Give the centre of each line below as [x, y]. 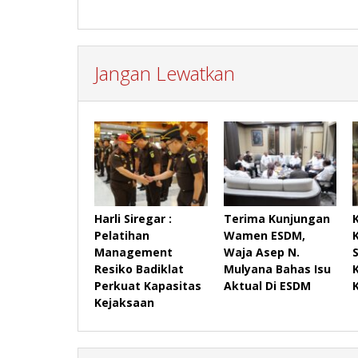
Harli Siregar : [133, 218]
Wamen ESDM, [264, 235]
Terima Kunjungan [276, 218]
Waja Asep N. [261, 252]
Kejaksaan [124, 302]
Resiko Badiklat [139, 268]
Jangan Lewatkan [165, 73]
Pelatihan [122, 235]
